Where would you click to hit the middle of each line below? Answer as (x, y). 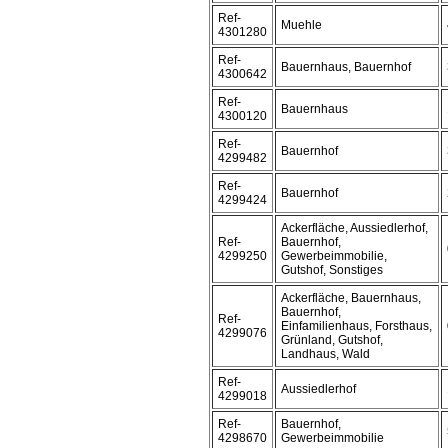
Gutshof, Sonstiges (332, 270)
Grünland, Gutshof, (332, 340)
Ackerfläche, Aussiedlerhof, (354, 228)
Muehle (301, 25)
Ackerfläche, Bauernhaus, (351, 298)
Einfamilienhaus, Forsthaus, (356, 326)
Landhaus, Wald (325, 354)
